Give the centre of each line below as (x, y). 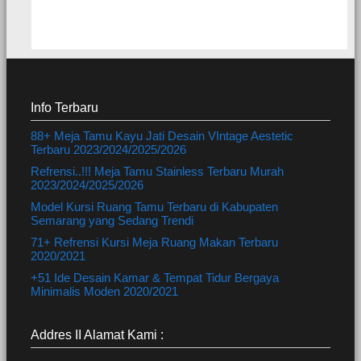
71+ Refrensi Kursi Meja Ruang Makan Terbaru (154, 243)
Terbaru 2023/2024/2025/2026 (108, 150)
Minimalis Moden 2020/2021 (104, 292)
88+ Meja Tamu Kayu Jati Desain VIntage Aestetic (162, 136)
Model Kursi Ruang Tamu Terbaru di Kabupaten (154, 207)
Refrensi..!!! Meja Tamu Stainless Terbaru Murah (157, 172)
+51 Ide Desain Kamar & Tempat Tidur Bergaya (155, 278)
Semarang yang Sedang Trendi (112, 221)
